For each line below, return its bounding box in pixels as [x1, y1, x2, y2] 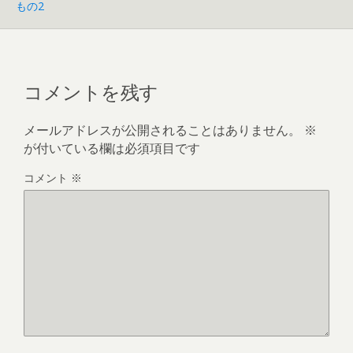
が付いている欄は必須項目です [24, 139, 200, 157]
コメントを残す [24, 76, 158, 105]
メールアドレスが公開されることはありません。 [24, 121, 301, 139]
